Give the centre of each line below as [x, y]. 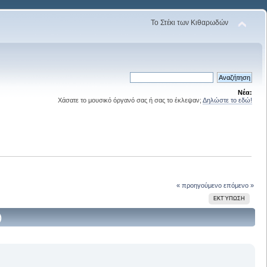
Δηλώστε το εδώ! [227, 100]
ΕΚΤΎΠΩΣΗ [229, 198]
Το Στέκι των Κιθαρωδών [190, 23]
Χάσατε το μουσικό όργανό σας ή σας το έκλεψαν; [130, 100]
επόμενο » [238, 185]
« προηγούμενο [199, 185]
